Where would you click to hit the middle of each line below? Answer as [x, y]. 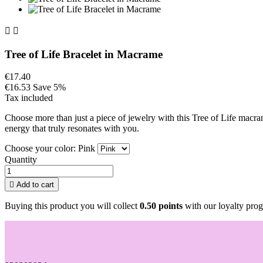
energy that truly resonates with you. [72, 129]
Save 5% [49, 87]
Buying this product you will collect [72, 206]
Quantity [21, 160]
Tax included [29, 98]
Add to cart [35, 185]
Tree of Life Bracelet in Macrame [84, 54]
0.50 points [161, 206]
